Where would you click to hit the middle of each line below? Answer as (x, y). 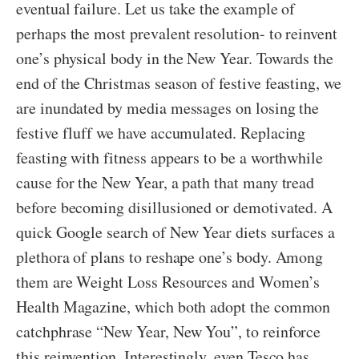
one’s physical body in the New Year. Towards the (175, 58)
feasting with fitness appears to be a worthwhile (170, 158)
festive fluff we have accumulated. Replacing (161, 133)
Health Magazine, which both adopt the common (173, 307)
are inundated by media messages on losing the (168, 108)
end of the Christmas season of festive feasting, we (179, 83)
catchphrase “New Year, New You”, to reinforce (169, 332)
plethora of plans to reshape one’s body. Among (170, 257)
